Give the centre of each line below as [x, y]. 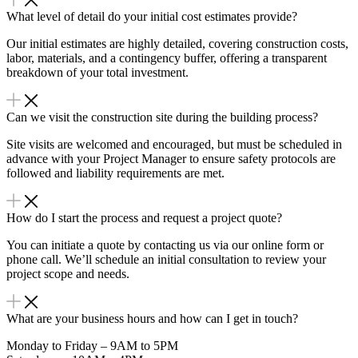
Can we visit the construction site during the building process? [162, 117]
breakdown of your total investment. [97, 73]
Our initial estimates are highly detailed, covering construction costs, [177, 44]
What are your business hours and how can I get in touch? [152, 319]
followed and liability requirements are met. [115, 173]
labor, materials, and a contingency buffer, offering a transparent [167, 58]
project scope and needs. [68, 274]
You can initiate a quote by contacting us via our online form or [165, 245]
